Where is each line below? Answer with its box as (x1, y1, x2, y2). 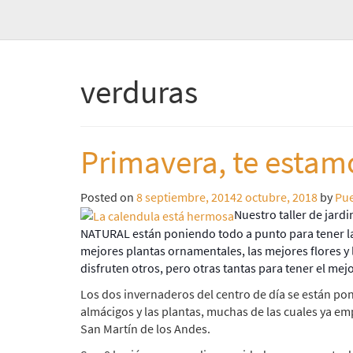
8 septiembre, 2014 (136, 189, 236, 205)
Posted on (80, 189, 136, 205)
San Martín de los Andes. (80, 321, 210, 337)
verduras (80, 72, 198, 112)
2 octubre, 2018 (236, 189, 318, 205)
